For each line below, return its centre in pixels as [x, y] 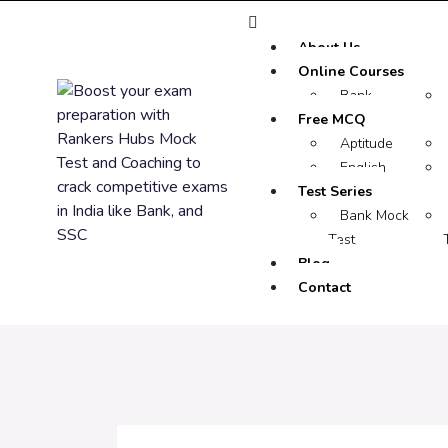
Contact [324, 287]
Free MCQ [332, 119]
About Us [329, 47]
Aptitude [366, 143]
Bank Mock [374, 215]
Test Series [335, 191]
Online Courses [351, 71]
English [363, 167]
